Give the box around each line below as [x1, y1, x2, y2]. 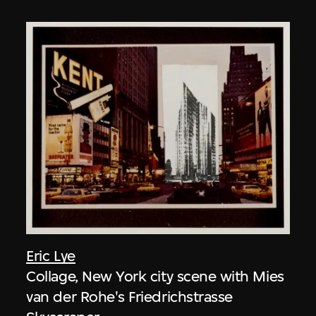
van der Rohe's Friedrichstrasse [26, 288, 233, 306]
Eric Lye [26, 247, 75, 265]
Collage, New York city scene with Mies [26, 267, 284, 286]
